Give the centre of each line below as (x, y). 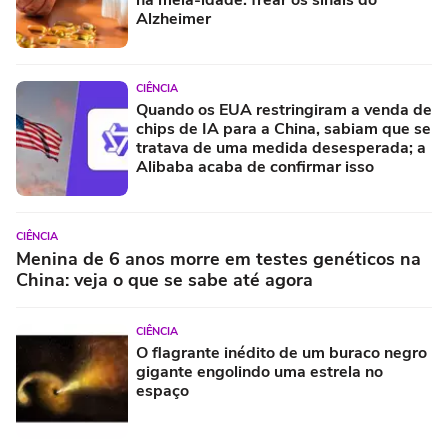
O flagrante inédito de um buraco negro (281, 353)
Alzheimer (173, 19)
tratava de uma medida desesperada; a (281, 148)
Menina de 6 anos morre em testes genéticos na (218, 259)
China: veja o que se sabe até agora (164, 280)
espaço (162, 391)
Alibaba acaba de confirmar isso (255, 167)
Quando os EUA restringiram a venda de (284, 110)
